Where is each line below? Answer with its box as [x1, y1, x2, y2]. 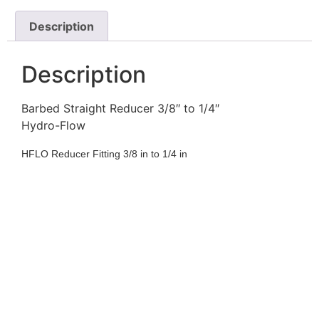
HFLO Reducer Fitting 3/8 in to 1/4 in [21, 147, 187, 159]
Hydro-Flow [21, 118, 85, 133]
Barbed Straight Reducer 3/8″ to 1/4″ [21, 101, 219, 116]
